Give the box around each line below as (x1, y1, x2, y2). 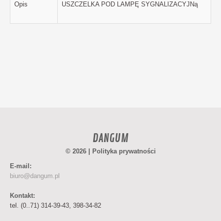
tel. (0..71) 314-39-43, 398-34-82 (10, 202, 101, 209)
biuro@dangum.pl (10, 172, 60, 180)
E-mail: (10, 162, 32, 170)
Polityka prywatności (92, 147, 156, 155)
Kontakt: (10, 192, 35, 199)
